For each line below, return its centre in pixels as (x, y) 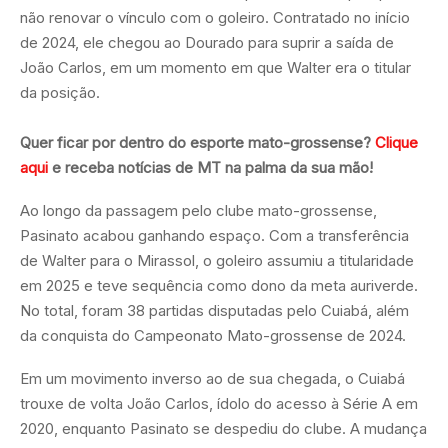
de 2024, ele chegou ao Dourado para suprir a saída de (207, 42)
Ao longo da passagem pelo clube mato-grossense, (198, 210)
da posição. (60, 92)
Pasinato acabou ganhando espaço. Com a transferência (214, 235)
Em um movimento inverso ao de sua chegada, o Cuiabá (212, 378)
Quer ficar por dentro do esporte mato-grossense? (197, 142)
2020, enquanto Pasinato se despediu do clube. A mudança (223, 428)
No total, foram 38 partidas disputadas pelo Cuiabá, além (214, 310)
